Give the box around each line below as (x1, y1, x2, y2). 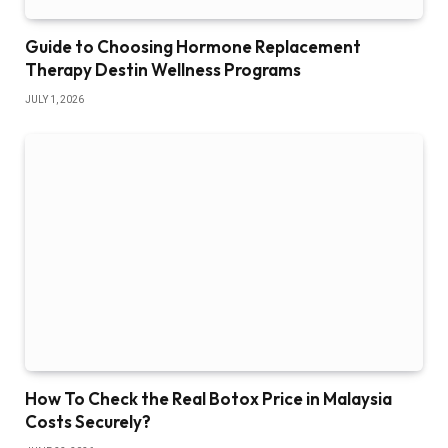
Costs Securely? (25, 411, 151, 433)
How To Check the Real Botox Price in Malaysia (25, 388, 392, 410)
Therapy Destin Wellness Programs (25, 59, 301, 81)
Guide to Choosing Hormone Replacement (25, 36, 361, 58)
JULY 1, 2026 (25, 94, 84, 106)
